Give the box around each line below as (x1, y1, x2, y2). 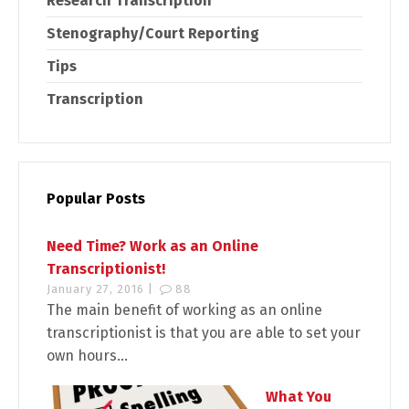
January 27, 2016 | (47, 281, 157, 296)
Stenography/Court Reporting (47, 24, 259, 42)
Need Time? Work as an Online (47, 236, 258, 255)
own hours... (47, 346, 128, 364)
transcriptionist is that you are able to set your (47, 323, 361, 341)
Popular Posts (47, 189, 145, 207)
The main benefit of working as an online (47, 300, 322, 319)
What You (266, 387, 331, 405)
